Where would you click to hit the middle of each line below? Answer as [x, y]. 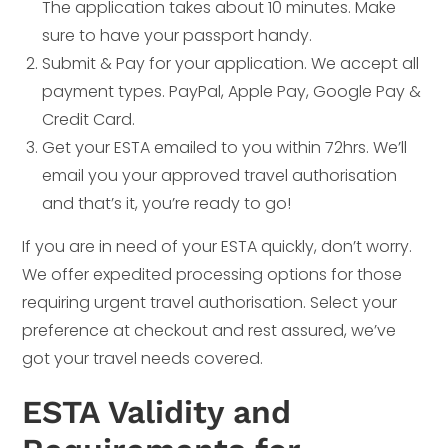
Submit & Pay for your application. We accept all [231, 63]
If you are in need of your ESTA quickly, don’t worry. [217, 246]
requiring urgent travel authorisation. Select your [210, 302]
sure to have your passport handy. [177, 35]
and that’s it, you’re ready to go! [167, 203]
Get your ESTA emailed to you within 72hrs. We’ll [225, 147]
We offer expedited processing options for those [212, 274]
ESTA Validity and [157, 411]
